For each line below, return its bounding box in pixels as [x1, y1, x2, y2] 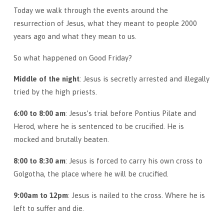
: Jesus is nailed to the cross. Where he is [67, 190, 205, 199]
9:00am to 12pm [13, 190, 68, 199]
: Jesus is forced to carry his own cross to [65, 156, 202, 165]
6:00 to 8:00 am [13, 109, 65, 118]
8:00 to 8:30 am [13, 156, 65, 165]
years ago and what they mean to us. [13, 31, 136, 40]
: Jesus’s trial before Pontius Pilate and [65, 109, 196, 118]
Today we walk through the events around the [13, 5, 168, 14]
